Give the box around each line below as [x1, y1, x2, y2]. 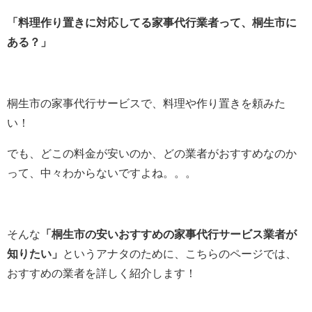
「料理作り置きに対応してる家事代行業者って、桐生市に [7, 16, 297, 28]
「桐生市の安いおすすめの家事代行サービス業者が [40, 228, 297, 240]
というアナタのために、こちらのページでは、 [63, 247, 297, 259]
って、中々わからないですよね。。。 [7, 166, 196, 178]
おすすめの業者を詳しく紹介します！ [7, 267, 196, 279]
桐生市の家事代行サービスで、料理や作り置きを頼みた [7, 97, 286, 109]
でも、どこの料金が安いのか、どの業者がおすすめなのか [7, 147, 297, 159]
